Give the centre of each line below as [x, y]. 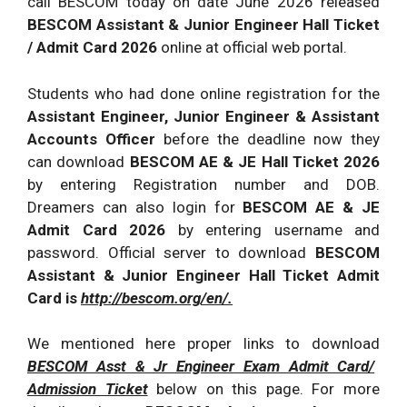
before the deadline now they [268, 139]
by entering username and [278, 229]
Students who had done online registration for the [203, 93]
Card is [54, 298]
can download [79, 161]
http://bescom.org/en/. [157, 298]
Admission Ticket [88, 389]
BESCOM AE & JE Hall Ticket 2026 [254, 161]
